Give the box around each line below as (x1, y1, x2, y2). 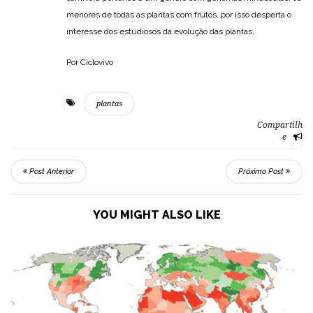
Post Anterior (27, 166, 74, 176)
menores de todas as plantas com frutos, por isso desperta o (66, 9, 291, 20)
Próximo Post (238, 166, 286, 176)
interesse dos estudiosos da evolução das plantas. (66, 26, 254, 36)
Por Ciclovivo (66, 57, 113, 67)
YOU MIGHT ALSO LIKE (92, 208, 221, 221)
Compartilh (257, 119, 303, 130)
